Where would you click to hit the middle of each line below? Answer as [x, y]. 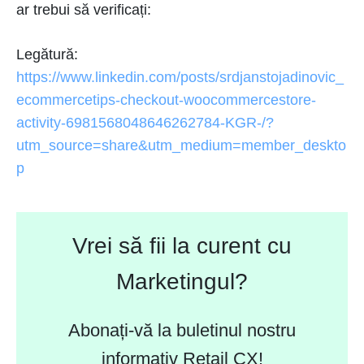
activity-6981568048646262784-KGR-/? [145, 123]
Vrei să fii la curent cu [182, 246]
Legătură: [47, 54]
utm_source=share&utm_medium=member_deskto [181, 145]
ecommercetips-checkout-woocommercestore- [166, 100]
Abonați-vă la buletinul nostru [182, 331]
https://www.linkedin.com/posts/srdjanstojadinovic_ [180, 77]
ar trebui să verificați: [84, 10]
